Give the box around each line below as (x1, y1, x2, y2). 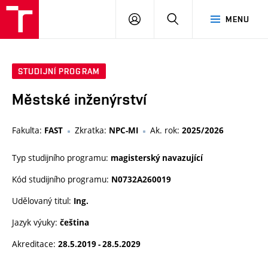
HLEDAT (178, 14, 210, 23)
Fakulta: (12, 124, 44, 136)
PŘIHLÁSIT (140, 14, 183, 23)
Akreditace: (12, 238, 58, 250)
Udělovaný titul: (12, 195, 74, 207)
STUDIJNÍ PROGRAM (18, 66, 100, 77)
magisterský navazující (111, 153, 203, 164)
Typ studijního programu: (12, 152, 111, 164)
